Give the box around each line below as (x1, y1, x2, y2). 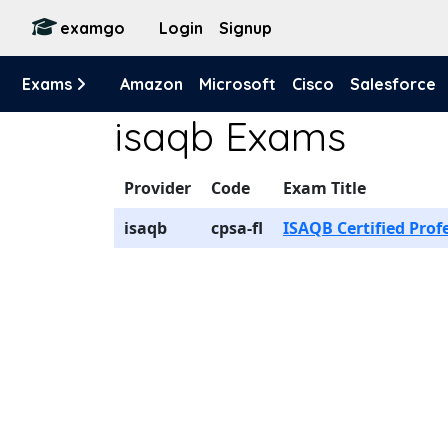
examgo (60, 18, 125, 38)
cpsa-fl (211, 217, 263, 239)
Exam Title (283, 177, 366, 199)
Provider (124, 177, 191, 199)
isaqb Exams (114, 111, 346, 161)
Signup (219, 18, 272, 38)
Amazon (120, 74, 183, 94)
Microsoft (199, 74, 276, 94)
